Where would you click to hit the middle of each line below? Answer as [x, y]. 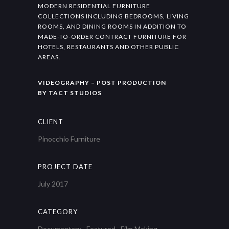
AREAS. [49, 57]
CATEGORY [58, 212]
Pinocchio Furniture [69, 139]
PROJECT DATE [65, 167]
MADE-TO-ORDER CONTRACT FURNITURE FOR [112, 37]
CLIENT [51, 122]
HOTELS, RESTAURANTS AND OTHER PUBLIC [108, 47]
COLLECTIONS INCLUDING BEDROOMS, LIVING [113, 16]
